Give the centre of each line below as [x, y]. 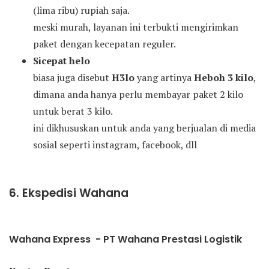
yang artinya [164, 78]
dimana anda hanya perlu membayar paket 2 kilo [138, 95]
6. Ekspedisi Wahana [69, 193]
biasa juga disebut [72, 78]
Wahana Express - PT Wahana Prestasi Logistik [125, 240]
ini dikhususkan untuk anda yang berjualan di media [144, 128]
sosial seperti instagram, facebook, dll [115, 145]
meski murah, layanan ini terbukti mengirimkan [136, 27]
